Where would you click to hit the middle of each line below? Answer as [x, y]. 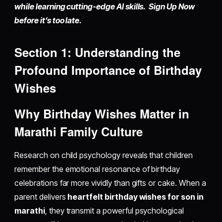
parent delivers [41, 197]
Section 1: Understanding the [98, 52]
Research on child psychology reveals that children [104, 155]
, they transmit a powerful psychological [114, 211]
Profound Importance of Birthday [108, 70]
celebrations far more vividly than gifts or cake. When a [110, 183]
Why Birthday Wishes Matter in [102, 114]
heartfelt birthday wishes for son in [136, 197]
